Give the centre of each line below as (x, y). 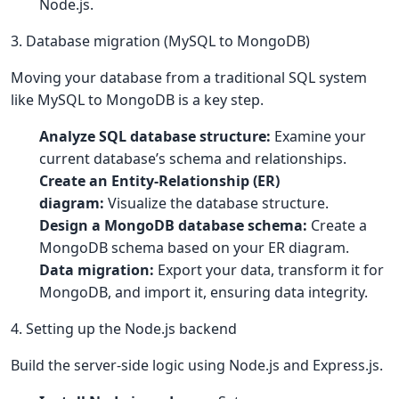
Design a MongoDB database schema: (173, 225)
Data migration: (97, 270)
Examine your (318, 136)
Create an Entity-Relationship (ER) (159, 181)
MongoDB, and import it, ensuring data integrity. (204, 292)
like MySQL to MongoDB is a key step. (137, 100)
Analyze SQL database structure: (155, 136)
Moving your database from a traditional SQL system (189, 77)
